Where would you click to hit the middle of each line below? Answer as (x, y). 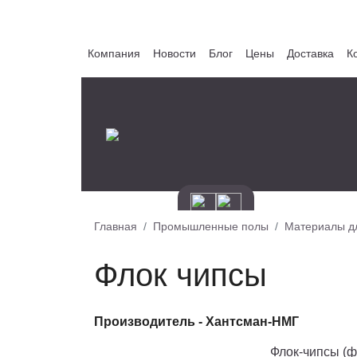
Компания (114, 53)
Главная (116, 226)
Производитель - (150, 322)
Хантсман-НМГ (252, 322)
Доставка (310, 53)
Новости (175, 53)
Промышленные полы (211, 226)
